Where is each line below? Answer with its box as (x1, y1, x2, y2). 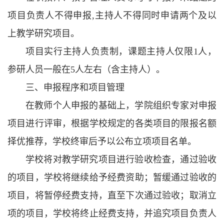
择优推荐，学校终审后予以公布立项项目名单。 (7, 136, 196, 146)
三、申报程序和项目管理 (25, 82, 124, 92)
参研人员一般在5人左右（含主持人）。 (7, 64, 165, 74)
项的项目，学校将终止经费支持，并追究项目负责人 (7, 208, 216, 218)
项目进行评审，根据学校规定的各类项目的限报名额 (7, 118, 216, 128)
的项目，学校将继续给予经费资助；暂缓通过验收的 (7, 172, 216, 182)
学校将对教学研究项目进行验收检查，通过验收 (25, 154, 216, 164)
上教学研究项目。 (7, 28, 79, 38)
